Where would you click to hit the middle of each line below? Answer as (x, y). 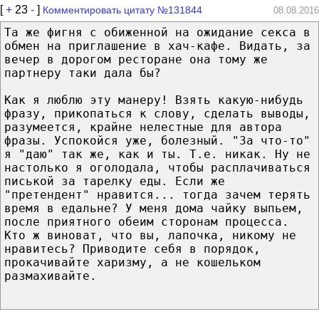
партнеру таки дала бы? (83, 73)
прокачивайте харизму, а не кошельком (132, 262)
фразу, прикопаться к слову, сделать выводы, (157, 113)
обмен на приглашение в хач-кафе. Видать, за (157, 46)
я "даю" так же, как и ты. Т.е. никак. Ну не (157, 154)
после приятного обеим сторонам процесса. (147, 221)
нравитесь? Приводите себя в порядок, (132, 249)
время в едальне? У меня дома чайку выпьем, (154, 208)
